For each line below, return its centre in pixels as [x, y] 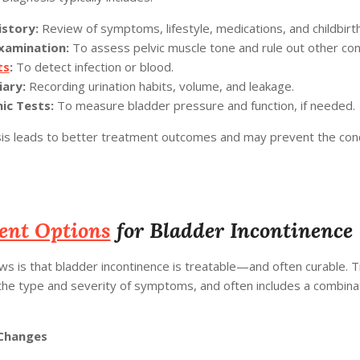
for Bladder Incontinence [231, 230]
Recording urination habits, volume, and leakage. [160, 86]
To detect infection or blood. [93, 66]
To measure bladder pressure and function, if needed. [204, 105]
